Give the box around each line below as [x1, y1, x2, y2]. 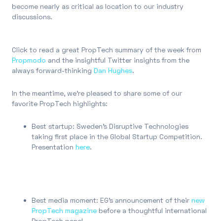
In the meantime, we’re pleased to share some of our [12, 89, 182, 98]
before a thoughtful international [97, 206, 207, 215]
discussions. [12, 12, 52, 21]
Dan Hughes [94, 66, 132, 75]
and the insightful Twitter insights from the [46, 56, 189, 65]
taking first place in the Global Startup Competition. [32, 132, 202, 141]
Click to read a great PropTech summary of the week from [12, 45, 201, 54]
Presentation [32, 143, 75, 151]
